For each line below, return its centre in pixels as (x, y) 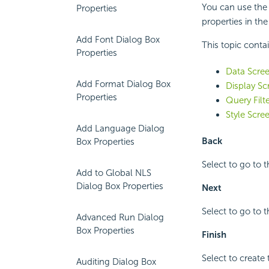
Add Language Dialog (120, 128)
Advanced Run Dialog (120, 217)
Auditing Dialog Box (116, 262)
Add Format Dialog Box (123, 84)
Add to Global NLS (114, 173)
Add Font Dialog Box (118, 40)
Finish (214, 235)
